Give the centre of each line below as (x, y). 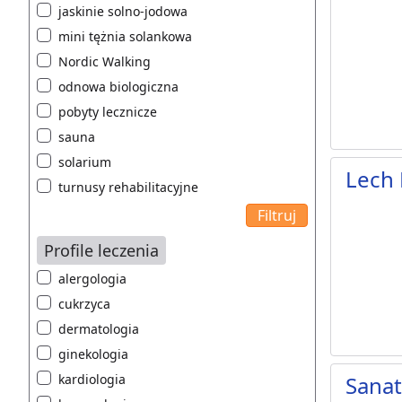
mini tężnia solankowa (125, 37)
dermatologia (99, 329)
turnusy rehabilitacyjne (128, 188)
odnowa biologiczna (118, 87)
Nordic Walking (105, 62)
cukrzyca (84, 304)
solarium (85, 162)
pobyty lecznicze (108, 112)
